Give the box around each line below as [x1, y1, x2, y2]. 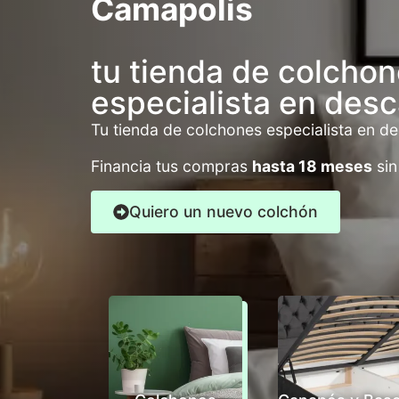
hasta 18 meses [252, 156, 372, 175]
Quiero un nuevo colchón [128, 202, 318, 222]
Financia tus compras [91, 156, 252, 175]
